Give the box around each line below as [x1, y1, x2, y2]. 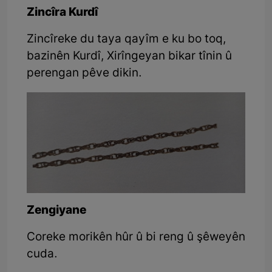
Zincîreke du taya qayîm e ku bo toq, [27, 32, 226, 48]
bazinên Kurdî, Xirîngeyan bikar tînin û [27, 49, 232, 65]
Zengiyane [27, 203, 86, 219]
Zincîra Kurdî [27, 5, 98, 21]
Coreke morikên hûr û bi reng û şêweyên [27, 230, 245, 246]
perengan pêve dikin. [27, 66, 142, 82]
